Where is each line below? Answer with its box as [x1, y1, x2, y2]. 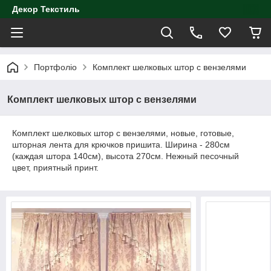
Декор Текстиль [12, 4, 80, 14]
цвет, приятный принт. [12, 163, 99, 172]
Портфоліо [34, 62, 77, 72]
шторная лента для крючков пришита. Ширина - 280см [12, 140, 230, 149]
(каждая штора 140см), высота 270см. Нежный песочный [12, 151, 239, 161]
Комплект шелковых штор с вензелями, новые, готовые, [12, 128, 234, 138]
